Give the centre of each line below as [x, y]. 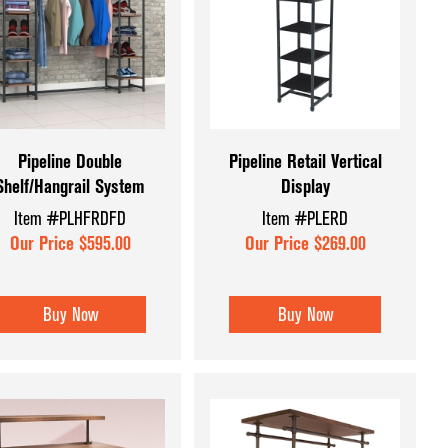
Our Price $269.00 [305, 243]
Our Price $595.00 [70, 243]
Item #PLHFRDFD [70, 218]
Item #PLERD [305, 218]
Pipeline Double [70, 162]
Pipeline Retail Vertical [305, 162]
